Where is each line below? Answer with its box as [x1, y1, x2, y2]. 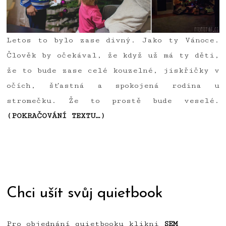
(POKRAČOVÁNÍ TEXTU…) [7, 111, 106, 121]
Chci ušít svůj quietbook [7, 185, 163, 201]
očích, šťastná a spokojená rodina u [7, 81, 219, 90]
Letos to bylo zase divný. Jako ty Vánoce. [7, 36, 219, 45]
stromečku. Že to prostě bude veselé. [7, 96, 219, 105]
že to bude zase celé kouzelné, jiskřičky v [7, 66, 219, 75]
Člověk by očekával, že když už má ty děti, [7, 51, 219, 60]
